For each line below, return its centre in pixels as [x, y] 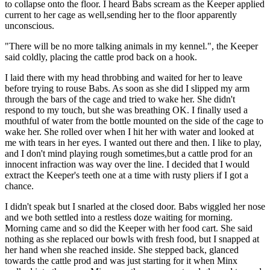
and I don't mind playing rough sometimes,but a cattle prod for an [129, 153]
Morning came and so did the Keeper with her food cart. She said [129, 228]
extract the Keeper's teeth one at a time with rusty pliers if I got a [127, 175]
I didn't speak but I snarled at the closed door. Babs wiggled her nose [135, 206]
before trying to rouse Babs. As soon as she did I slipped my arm [127, 88]
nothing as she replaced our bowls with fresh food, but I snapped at [132, 239]
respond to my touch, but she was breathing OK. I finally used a [126, 110]
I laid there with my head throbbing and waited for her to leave [124, 77]
